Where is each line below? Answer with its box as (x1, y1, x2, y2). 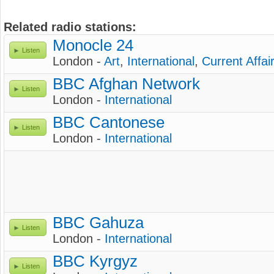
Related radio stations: (4, 20, 136, 34)
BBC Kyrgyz (53, 253, 138, 270)
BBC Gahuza (53, 214, 144, 231)
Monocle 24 (53, 37, 133, 54)
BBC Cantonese (53, 114, 165, 131)
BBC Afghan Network (53, 75, 200, 92)
